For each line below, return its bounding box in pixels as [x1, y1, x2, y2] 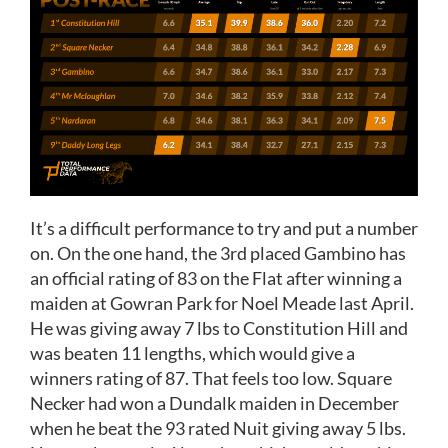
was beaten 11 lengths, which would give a [30, 341, 355, 364]
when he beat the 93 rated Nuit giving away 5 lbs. [30, 416, 406, 439]
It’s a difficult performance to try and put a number [30, 216, 418, 239]
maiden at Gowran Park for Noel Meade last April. [30, 291, 414, 314]
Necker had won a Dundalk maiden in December [30, 391, 399, 414]
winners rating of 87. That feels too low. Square [30, 366, 392, 389]
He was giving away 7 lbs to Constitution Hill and [30, 316, 408, 339]
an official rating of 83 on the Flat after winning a [30, 266, 402, 289]
